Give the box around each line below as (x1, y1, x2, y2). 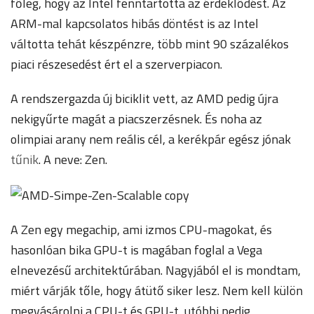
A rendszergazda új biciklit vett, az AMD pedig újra (11, 89, 278, 108)
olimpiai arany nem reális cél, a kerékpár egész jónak (11, 130, 291, 149)
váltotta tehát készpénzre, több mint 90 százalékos (11, 34, 289, 53)
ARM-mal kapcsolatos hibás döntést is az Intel (11, 14, 259, 33)
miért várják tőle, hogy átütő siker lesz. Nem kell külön (11, 281, 303, 300)
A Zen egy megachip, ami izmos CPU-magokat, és (11, 220, 272, 239)
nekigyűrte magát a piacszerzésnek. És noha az (11, 109, 262, 128)
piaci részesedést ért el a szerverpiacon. (11, 55, 222, 74)
